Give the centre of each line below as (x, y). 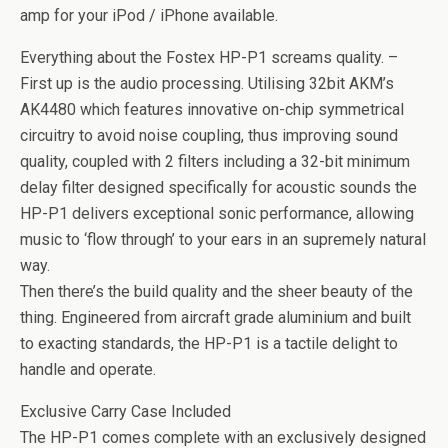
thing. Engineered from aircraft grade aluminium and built (215, 317)
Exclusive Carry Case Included (125, 411)
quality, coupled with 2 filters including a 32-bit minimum (215, 161)
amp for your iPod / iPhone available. (149, 15)
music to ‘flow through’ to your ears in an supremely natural (223, 239)
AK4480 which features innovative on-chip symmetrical (212, 109)
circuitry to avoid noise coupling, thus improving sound (209, 135)
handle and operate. (88, 369)
